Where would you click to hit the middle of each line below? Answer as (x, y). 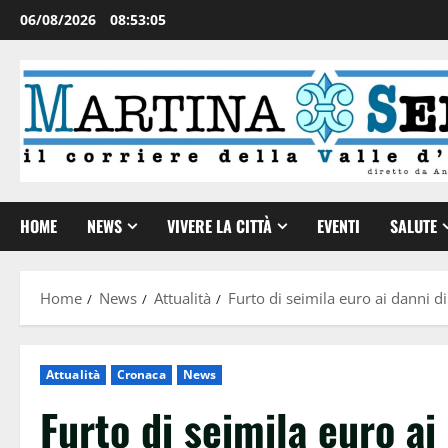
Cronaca (141, 374)
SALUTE (413, 225)
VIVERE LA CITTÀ (219, 225)
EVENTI (338, 225)
